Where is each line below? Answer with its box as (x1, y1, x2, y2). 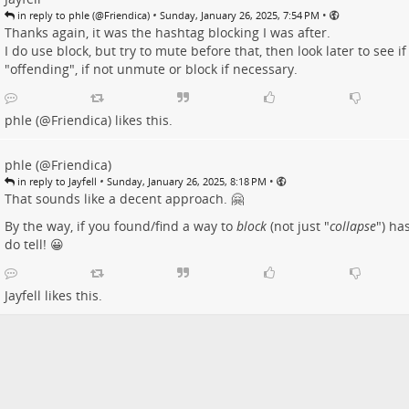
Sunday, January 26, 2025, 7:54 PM (159, 7, 320, 22)
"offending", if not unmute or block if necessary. (4, 59, 298, 78)
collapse (329, 216, 376, 235)
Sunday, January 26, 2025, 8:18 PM (106, 173, 267, 188)
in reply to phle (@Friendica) (14, 7, 150, 22)
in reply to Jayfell (14, 173, 97, 188)
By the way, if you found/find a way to (4, 216, 236, 235)
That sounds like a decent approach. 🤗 (4, 189, 244, 207)
